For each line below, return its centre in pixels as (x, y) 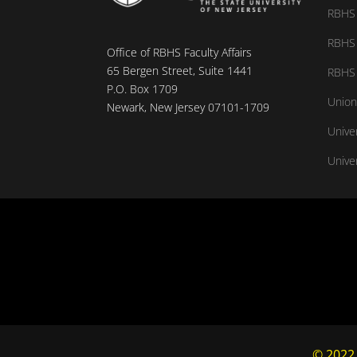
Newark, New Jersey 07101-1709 (188, 107)
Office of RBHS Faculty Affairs (180, 52)
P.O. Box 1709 (143, 88)
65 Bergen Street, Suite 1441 (180, 70)
